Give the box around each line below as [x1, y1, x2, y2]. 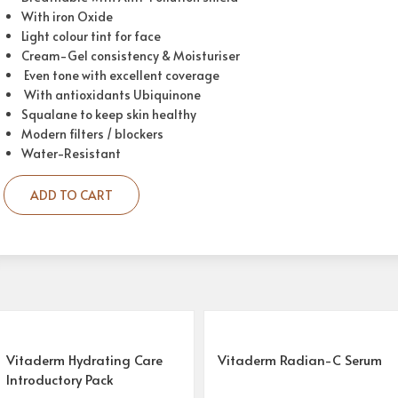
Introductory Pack [6, 369, 115, 388]
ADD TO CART [30, 187, 113, 203]
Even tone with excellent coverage [21, 67, 219, 84]
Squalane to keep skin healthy [21, 106, 196, 123]
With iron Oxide [21, 8, 113, 25]
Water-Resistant [21, 145, 121, 162]
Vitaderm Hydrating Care [6, 349, 163, 369]
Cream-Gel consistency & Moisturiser [21, 47, 240, 64]
